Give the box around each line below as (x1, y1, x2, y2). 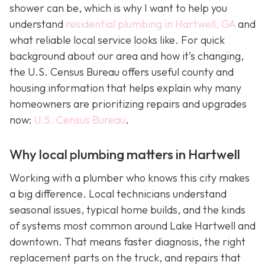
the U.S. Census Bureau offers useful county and (9, 65, 234, 79)
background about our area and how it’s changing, (9, 49, 244, 63)
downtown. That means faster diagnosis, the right (9, 234, 245, 248)
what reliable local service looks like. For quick (9, 33, 225, 47)
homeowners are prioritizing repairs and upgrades (9, 97, 247, 111)
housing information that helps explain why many (9, 81, 241, 95)
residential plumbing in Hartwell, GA (66, 17, 235, 31)
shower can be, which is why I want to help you (9, 1, 227, 15)
